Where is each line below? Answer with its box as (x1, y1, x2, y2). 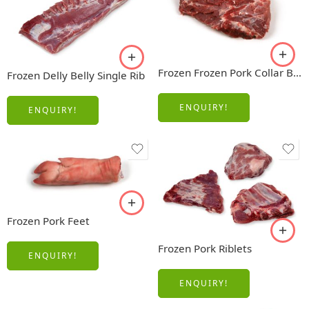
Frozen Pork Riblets (158, 241, 252, 256)
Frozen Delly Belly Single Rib (7, 68, 145, 82)
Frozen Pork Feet (7, 213, 90, 228)
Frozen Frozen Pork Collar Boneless (293, 65, 301, 79)
